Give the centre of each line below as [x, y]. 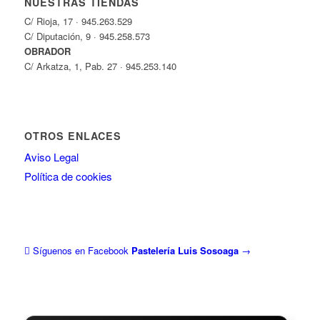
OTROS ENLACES [72, 135]
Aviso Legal [51, 156]
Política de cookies [68, 176]
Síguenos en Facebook [80, 250]
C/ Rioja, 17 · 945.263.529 [78, 21]
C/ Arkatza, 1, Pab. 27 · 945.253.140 [100, 66]
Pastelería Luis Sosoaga [185, 250]
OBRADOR [47, 51]
